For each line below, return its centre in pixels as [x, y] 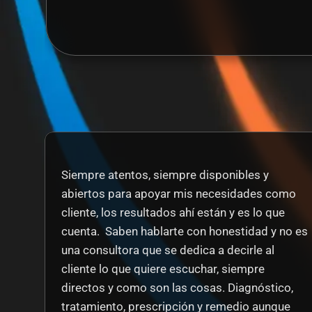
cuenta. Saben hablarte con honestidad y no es [185, 231]
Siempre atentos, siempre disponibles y [165, 175]
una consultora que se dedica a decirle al [168, 250]
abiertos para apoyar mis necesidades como [179, 194]
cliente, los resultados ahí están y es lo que [173, 212]
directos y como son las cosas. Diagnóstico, [177, 288]
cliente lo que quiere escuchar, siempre [163, 269]
